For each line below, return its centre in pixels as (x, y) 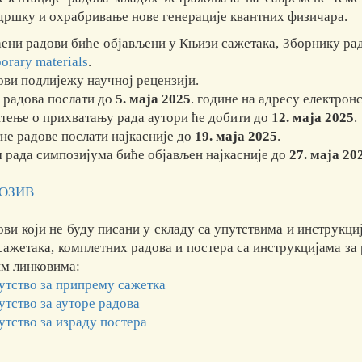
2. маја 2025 (316, 118)
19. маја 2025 (236, 137)
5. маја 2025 (153, 99)
